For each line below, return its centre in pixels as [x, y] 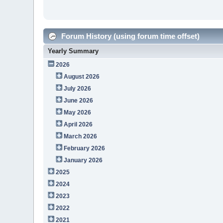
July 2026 [78, 88]
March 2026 [81, 136]
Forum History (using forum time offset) [130, 36]
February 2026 [85, 148]
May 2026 [78, 112]
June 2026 [79, 100]
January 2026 [83, 160]
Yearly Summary [73, 51]
